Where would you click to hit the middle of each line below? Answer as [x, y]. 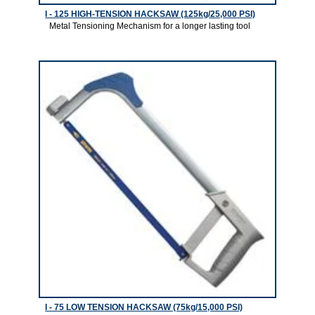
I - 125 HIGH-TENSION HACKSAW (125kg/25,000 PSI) [150, 14]
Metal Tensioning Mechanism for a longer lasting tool [149, 26]
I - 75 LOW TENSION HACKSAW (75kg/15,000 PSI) [144, 307]
